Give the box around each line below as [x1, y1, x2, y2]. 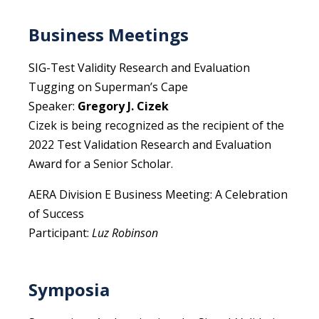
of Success [28, 206, 84, 222]
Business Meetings [28, 23, 189, 47]
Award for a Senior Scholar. [28, 156, 173, 172]
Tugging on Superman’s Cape [28, 79, 188, 95]
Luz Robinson [92, 225, 158, 241]
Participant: [28, 225, 92, 241]
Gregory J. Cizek [78, 98, 169, 115]
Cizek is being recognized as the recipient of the [28, 117, 284, 134]
